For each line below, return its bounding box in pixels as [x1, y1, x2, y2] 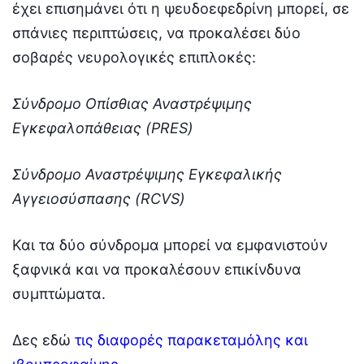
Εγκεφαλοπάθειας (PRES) [12, 119, 193, 136]
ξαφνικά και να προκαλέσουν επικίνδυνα [12, 260, 301, 278]
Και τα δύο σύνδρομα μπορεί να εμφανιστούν [12, 236, 327, 253]
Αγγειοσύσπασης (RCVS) [12, 189, 185, 207]
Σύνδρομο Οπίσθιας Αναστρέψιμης [12, 94, 252, 112]
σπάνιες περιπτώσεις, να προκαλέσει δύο [12, 24, 301, 41]
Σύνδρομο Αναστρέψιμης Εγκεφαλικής [12, 165, 282, 183]
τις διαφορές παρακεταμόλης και [71, 331, 308, 349]
